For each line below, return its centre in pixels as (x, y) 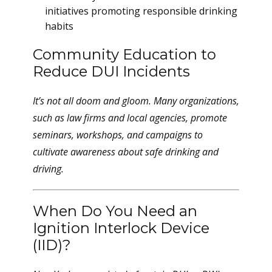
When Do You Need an (115, 211)
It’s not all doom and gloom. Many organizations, (136, 101)
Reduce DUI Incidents (111, 71)
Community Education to (124, 54)
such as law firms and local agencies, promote (130, 118)
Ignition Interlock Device (121, 228)
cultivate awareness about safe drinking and (126, 152)
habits (59, 26)
